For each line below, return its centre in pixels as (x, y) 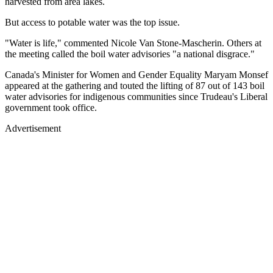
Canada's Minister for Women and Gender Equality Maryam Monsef (136, 74)
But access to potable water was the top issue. (92, 22)
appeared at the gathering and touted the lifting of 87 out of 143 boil (135, 85)
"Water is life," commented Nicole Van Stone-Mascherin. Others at (133, 43)
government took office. (51, 107)
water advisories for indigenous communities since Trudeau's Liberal (136, 96)
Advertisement (33, 128)
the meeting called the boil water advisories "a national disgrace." (130, 54)
